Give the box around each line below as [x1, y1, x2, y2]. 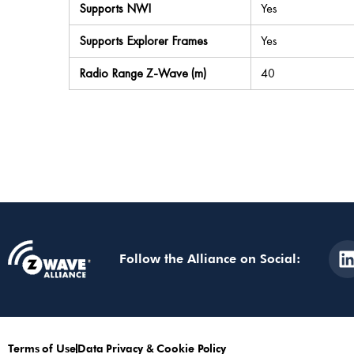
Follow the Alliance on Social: [119, 250, 300, 268]
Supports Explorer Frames [79, 32, 208, 49]
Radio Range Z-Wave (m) [79, 65, 206, 81]
